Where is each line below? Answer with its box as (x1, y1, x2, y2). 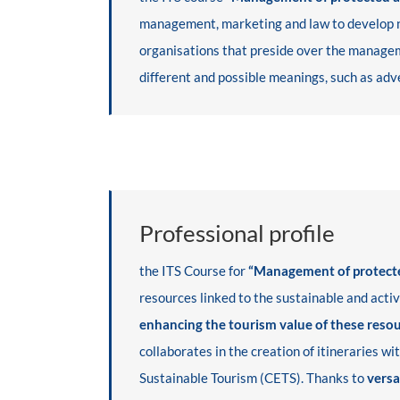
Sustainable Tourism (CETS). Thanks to (138, 369, 367, 386)
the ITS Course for (138, 262, 248, 279)
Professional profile (138, 219, 335, 248)
